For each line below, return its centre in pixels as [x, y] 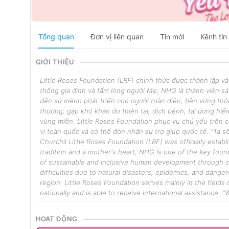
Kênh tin [213, 37]
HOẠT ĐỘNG [56, 219]
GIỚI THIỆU [55, 62]
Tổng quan [56, 37]
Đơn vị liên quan [117, 37]
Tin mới [172, 37]
